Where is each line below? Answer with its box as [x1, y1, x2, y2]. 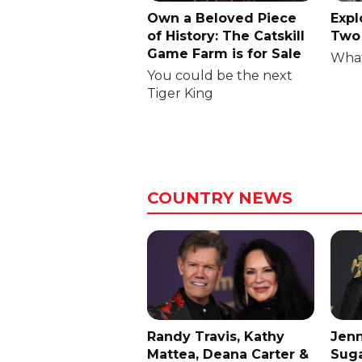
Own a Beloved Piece [147, 10, 297, 26]
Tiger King [147, 85, 213, 101]
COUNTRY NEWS [147, 187, 293, 208]
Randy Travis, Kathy [147, 328, 284, 344]
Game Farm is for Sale [147, 45, 301, 61]
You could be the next [147, 67, 293, 83]
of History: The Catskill [147, 27, 305, 44]
